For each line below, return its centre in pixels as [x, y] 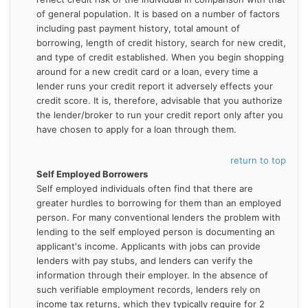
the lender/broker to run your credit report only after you [159, 115]
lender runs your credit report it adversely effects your [154, 86]
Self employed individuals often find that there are [144, 188]
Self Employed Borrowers [92, 174]
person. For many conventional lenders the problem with [158, 217]
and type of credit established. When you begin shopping [160, 57]
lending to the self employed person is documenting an [155, 231]
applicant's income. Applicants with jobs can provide [148, 246]
